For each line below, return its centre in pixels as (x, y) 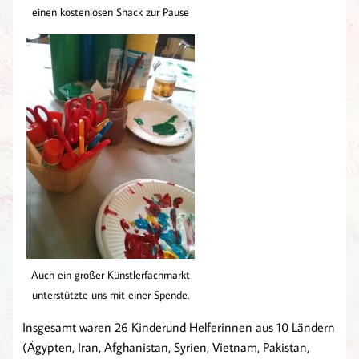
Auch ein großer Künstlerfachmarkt (111, 275)
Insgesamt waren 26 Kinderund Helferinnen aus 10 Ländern (179, 327)
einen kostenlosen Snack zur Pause (111, 12)
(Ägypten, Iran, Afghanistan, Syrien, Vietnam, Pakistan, (166, 347)
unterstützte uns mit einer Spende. (111, 295)
